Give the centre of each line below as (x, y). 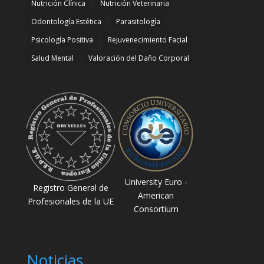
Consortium (156, 209)
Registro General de (70, 187)
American (156, 195)
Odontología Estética (66, 21)
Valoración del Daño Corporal (138, 58)
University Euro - (156, 181)
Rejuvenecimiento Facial (147, 39)
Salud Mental (52, 58)
